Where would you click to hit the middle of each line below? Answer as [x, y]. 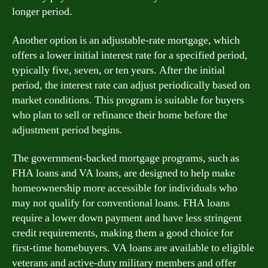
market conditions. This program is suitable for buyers [128, 100]
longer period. [42, 12]
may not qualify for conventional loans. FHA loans [121, 203]
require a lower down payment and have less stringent [127, 218]
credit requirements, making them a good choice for [123, 233]
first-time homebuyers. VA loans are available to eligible [133, 248]
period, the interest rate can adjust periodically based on [131, 85]
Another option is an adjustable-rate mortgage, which [126, 40]
